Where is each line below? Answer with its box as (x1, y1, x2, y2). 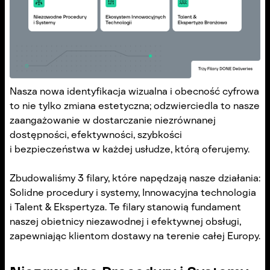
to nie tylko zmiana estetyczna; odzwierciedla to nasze (10, 99, 260, 112)
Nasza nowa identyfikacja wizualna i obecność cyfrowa (10, 84, 259, 98)
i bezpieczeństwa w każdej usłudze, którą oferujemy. (10, 142, 250, 155)
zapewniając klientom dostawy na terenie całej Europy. (10, 229, 260, 242)
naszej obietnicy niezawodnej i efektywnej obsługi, (10, 215, 241, 228)
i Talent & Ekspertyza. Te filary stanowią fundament (10, 200, 241, 213)
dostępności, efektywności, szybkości (10, 128, 182, 141)
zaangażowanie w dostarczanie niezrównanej (10, 113, 216, 127)
